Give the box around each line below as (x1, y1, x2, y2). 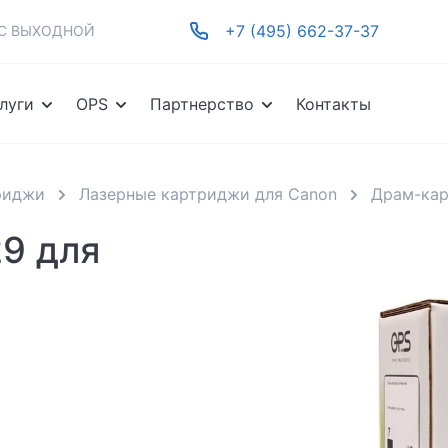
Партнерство (150, 94, 255, 114)
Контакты (296, 94, 372, 114)
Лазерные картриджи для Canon (79, 184, 337, 204)
